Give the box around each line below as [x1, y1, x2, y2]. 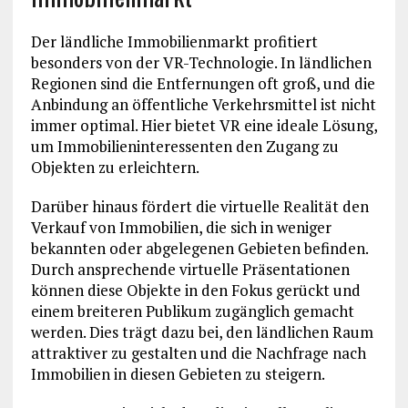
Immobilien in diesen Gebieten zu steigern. [30, 363, 325, 385]
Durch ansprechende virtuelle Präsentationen [30, 259, 350, 280]
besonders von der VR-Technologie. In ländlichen [30, 52, 372, 74]
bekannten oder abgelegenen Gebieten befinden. [30, 238, 368, 260]
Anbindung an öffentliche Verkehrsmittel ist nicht [30, 94, 376, 116]
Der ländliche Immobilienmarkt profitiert [30, 31, 318, 53]
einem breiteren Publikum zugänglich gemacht [30, 301, 354, 322]
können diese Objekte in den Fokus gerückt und [30, 280, 361, 301]
